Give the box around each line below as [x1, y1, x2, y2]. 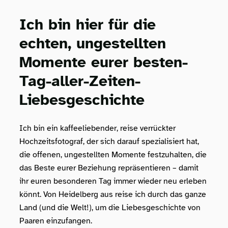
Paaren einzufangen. [19, 215, 93, 226]
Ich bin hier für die [19, 14, 156, 34]
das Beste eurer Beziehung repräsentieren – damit [19, 162, 199, 173]
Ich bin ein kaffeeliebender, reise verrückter [19, 123, 176, 133]
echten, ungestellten [19, 33, 166, 53]
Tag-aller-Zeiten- [19, 71, 141, 91]
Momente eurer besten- [19, 52, 188, 72]
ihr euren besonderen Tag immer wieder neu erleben [19, 176, 207, 186]
